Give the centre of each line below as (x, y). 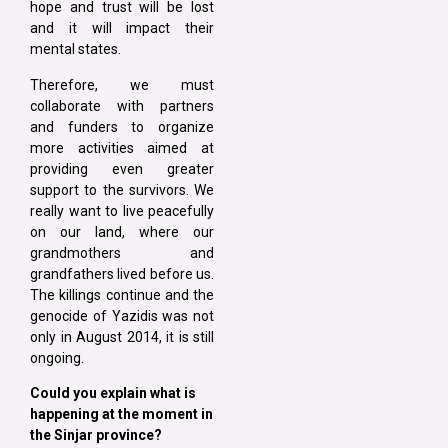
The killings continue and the (122, 294)
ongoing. (58, 357)
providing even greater (122, 168)
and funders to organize (122, 126)
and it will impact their (122, 28)
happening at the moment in (121, 413)
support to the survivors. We (122, 189)
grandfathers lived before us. (122, 273)
